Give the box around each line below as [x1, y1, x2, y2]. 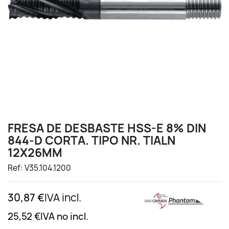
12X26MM [8, 145, 62, 161]
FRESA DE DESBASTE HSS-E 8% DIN [8, 121, 206, 136]
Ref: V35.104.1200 [8, 163, 71, 173]
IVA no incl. [40, 210, 88, 223]
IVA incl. [44, 191, 81, 204]
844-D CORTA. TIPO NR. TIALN [8, 133, 175, 148]
